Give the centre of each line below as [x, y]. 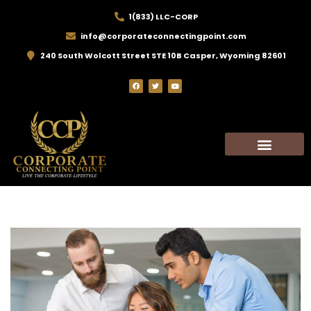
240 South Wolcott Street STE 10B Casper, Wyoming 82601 [163, 56]
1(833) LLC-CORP [163, 17]
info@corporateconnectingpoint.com [163, 36]
